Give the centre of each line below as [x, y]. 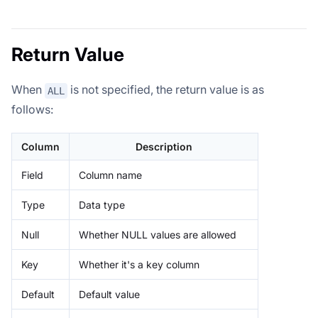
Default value [109, 294]
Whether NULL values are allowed [158, 234]
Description [164, 146]
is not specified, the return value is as [166, 90]
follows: [32, 109]
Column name [110, 175]
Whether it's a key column [139, 264]
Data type [102, 204]
